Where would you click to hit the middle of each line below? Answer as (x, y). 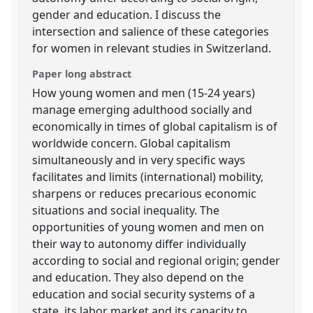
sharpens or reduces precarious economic (145, 193)
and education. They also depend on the (138, 277)
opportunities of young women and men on (148, 227)
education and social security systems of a (144, 294)
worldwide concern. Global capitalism (132, 143)
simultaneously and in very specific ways (139, 160)
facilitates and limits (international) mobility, (148, 176)
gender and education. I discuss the (127, 14)
